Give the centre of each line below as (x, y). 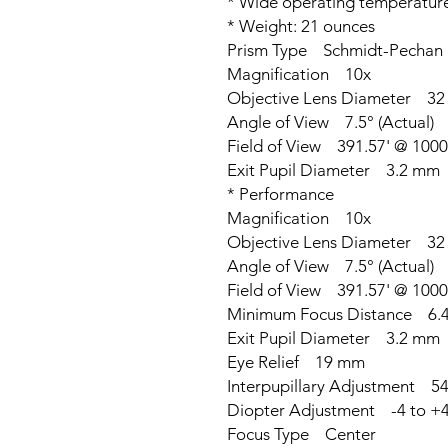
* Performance (280, 194)
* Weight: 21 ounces (301, 26)
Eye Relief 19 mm (296, 362)
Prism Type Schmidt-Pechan (335, 50)
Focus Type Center (301, 434)
